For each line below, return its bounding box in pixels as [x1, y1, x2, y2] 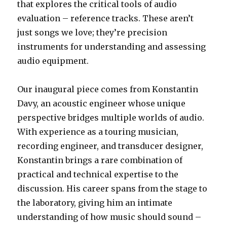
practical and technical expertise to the [17, 169, 179, 179]
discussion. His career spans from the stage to [17, 183, 208, 194]
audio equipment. [17, 55, 89, 66]
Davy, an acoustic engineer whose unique [17, 98, 186, 108]
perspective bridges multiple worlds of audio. [17, 112, 205, 123]
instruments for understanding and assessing [17, 41, 206, 52]
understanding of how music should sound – [17, 211, 202, 222]
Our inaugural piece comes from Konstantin [17, 84, 199, 94]
